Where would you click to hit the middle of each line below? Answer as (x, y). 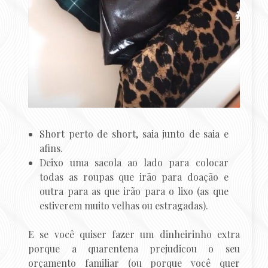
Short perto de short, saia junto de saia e (134, 134)
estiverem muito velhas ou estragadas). (124, 206)
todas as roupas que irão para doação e (134, 177)
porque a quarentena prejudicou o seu (134, 249)
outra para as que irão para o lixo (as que (134, 191)
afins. (51, 148)
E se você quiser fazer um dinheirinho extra (134, 234)
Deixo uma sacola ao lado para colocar (134, 163)
